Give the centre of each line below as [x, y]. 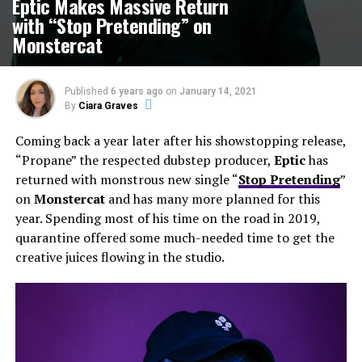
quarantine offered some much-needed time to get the [175, 238]
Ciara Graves [108, 106]
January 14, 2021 [218, 91]
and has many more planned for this [212, 199]
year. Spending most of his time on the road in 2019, [167, 218]
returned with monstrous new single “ [126, 179]
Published [86, 91]
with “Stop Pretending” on [112, 25]
